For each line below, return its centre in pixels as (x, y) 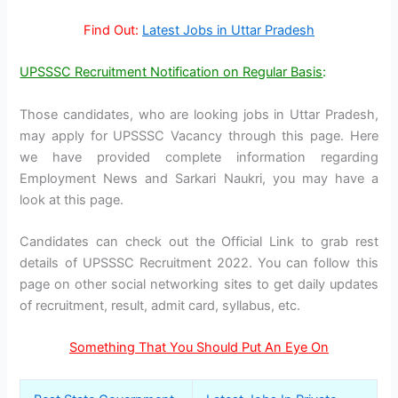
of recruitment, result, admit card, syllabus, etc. (160, 305)
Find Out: (111, 30)
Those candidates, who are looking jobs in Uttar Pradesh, (199, 114)
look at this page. (72, 199)
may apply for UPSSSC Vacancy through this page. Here (199, 135)
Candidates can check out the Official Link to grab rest (199, 241)
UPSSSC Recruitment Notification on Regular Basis (171, 72)
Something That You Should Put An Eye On (199, 348)
